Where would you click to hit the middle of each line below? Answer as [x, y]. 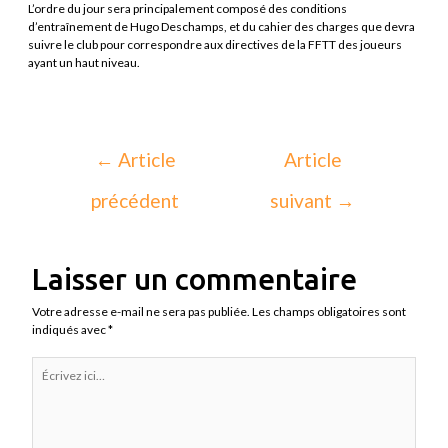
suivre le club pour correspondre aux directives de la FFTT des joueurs [215, 44]
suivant [303, 200]
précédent [135, 200]
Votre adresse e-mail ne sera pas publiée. [141, 311]
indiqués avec [70, 329]
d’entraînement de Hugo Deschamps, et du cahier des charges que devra [222, 26]
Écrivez [51, 364]
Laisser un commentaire [195, 278]
